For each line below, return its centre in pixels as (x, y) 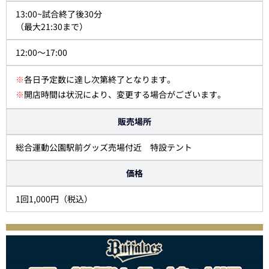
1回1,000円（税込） (54, 199)
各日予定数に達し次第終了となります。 (100, 80)
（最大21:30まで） (52, 27)
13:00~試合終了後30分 (59, 14)
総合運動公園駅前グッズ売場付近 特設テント (104, 147)
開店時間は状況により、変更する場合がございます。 (125, 95)
